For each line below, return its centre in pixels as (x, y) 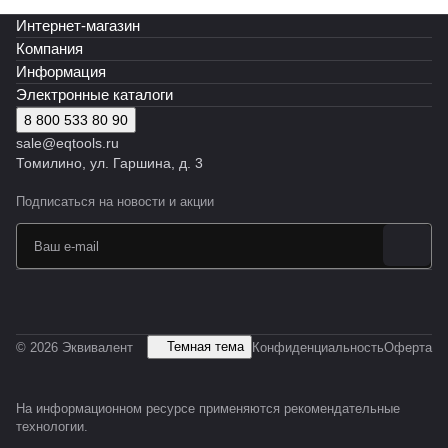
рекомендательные (342, 408)
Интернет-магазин (78, 25)
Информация (61, 71)
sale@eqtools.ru (67, 143)
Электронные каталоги (94, 94)
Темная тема (205, 346)
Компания (49, 48)
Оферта (408, 347)
